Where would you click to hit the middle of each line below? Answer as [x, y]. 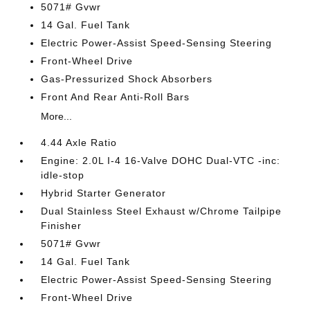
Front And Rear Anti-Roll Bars [116, 97]
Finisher [62, 226]
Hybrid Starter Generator [104, 193]
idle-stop [63, 175]
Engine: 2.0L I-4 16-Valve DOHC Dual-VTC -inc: [161, 161]
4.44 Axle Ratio [79, 143]
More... [57, 117]
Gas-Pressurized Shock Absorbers [127, 79]
